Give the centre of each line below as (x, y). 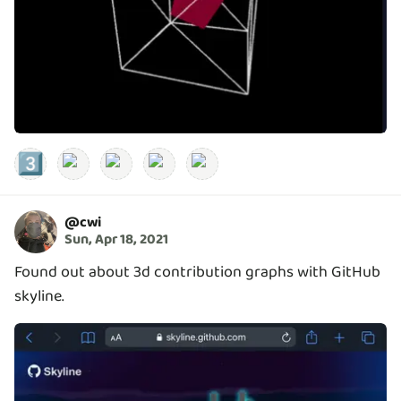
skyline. (39, 296)
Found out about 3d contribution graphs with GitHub (197, 272)
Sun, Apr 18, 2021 (116, 240)
